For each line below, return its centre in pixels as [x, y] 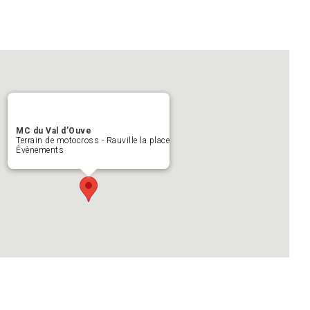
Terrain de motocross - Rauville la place [93, 141]
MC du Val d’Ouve [54, 131]
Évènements [40, 151]
